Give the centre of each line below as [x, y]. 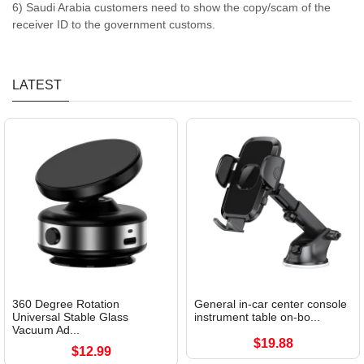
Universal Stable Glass [70, 317]
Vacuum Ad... [46, 330]
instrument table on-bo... [257, 317]
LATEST [37, 85]
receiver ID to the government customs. [115, 25]
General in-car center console [271, 304]
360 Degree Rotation [66, 304]
